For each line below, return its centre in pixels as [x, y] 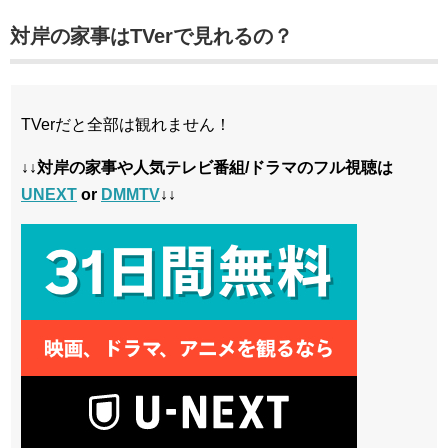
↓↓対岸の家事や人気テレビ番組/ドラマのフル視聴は [207, 167]
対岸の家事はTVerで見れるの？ [151, 35]
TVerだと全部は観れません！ [126, 124]
